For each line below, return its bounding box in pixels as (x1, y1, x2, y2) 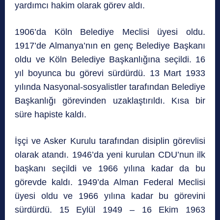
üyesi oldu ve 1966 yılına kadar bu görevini (15, 191, 205, 201)
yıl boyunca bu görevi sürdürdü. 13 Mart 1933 (15, 68, 205, 78)
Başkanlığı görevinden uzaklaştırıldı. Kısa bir (15, 95, 205, 106)
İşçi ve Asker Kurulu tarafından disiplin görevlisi (15, 136, 205, 146)
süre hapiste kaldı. (15, 109, 86, 119)
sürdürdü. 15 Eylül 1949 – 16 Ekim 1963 (15, 204, 205, 215)
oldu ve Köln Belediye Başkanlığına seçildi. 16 (15, 54, 205, 64)
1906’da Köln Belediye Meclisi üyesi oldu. (15, 27, 205, 37)
